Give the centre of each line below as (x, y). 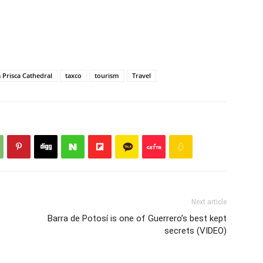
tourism (107, 76)
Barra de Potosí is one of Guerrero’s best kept (137, 219)
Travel (141, 76)
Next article (209, 202)
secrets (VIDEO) (195, 231)
